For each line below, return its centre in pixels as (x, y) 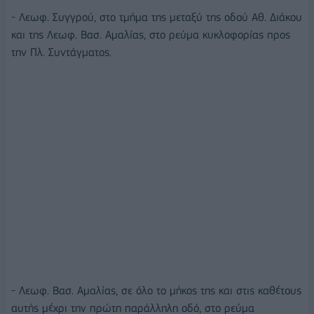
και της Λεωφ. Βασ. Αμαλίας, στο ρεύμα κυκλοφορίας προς (151, 34)
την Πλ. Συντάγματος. (61, 52)
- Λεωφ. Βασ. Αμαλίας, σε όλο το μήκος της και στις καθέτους (156, 291)
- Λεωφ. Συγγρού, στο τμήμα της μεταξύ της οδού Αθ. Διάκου (157, 17)
